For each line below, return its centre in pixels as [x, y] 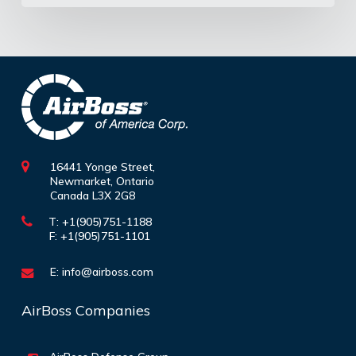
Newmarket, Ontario [102, 182]
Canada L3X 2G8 [92, 196]
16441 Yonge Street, [102, 167]
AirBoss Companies [85, 311]
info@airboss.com [107, 272]
